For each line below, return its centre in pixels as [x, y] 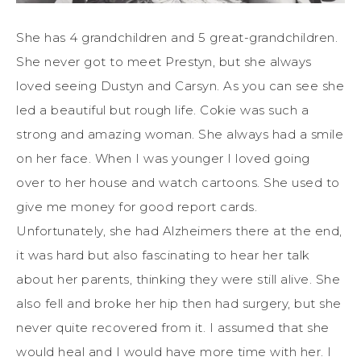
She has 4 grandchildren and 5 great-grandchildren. [177, 37]
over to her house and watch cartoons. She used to [178, 182]
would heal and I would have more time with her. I [174, 351]
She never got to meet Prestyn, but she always [164, 61]
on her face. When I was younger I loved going [163, 158]
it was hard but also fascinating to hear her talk [163, 255]
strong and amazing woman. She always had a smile [180, 134]
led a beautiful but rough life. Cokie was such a [162, 110]
